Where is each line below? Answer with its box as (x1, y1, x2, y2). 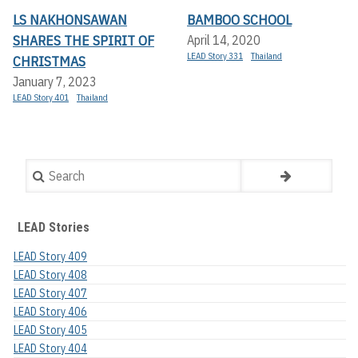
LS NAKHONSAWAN (13, 10, 127, 30)
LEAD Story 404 (14, 341, 87, 356)
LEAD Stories (18, 220, 89, 236)
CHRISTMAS (13, 52, 86, 71)
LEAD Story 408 (14, 268, 87, 283)
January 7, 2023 (13, 74, 97, 90)
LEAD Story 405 (14, 323, 87, 338)
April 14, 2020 (187, 32, 261, 49)
